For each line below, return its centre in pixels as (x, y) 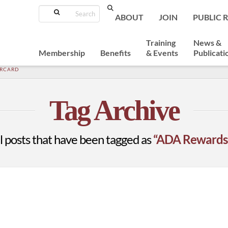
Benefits (116, 53)
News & (207, 43)
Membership (62, 53)
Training (161, 43)
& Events (162, 53)
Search (108, 9)
